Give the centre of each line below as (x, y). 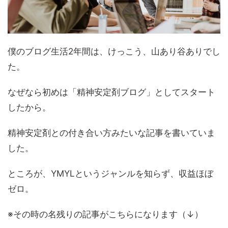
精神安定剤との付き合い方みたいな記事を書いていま (111, 133)
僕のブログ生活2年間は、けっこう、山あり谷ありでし (114, 52)
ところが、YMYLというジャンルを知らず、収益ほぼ (110, 174)
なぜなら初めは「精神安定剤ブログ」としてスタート (111, 92)
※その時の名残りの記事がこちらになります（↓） (105, 215)
